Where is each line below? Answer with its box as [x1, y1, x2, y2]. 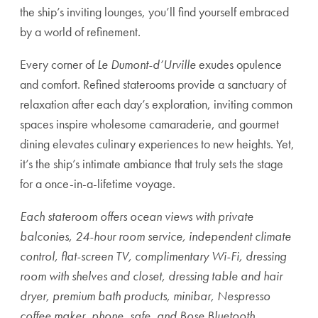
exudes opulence [196, 56, 282, 72]
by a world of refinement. [20, 23, 141, 40]
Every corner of [20, 56, 97, 72]
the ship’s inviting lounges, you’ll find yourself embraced [20, 4, 289, 20]
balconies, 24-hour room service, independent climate [20, 228, 291, 244]
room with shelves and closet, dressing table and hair [20, 268, 283, 284]
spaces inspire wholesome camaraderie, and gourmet [20, 116, 279, 132]
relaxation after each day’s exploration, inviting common [20, 96, 292, 112]
